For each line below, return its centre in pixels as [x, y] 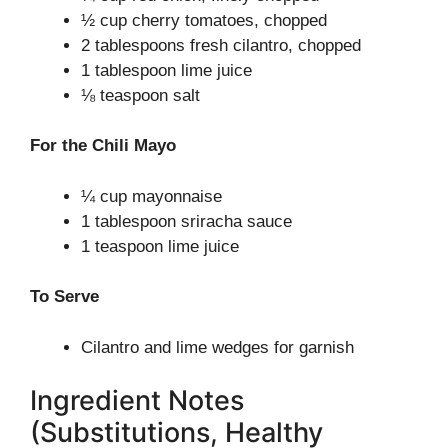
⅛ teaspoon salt [140, 95]
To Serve [64, 296]
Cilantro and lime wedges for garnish [217, 347]
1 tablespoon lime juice [166, 70]
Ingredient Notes [137, 400]
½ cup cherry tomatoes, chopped [204, 20]
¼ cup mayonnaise [151, 196]
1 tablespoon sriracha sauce [186, 221]
